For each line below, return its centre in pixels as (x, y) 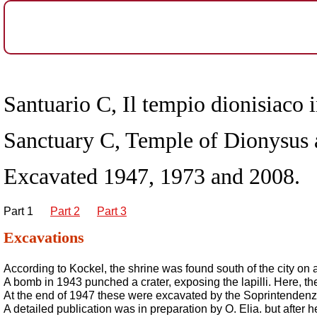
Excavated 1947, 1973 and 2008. (152, 176)
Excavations (44, 237)
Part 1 (20, 211)
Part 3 (112, 211)
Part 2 (65, 211)
